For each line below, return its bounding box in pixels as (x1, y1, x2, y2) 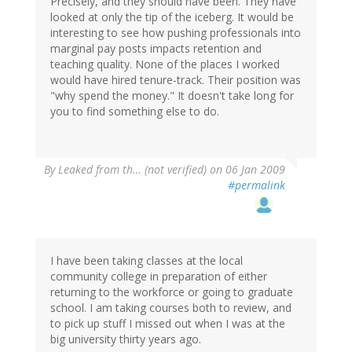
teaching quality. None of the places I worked (50, 57, 280, 72)
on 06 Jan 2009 (207, 162, 285, 178)
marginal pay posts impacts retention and (50, 41, 262, 57)
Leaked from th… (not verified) (58, 162, 207, 178)
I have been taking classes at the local (50, 253, 243, 269)
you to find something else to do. (50, 104, 219, 119)
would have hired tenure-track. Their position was (50, 72, 301, 88)
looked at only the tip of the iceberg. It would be (50, 9, 294, 25)
